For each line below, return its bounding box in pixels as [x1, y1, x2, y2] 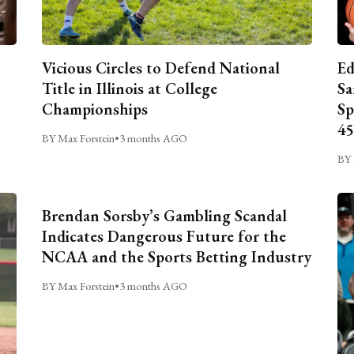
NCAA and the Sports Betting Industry [42, 246, 312, 267]
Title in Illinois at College [42, 77, 218, 99]
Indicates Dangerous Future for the [42, 225, 287, 247]
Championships [42, 98, 149, 119]
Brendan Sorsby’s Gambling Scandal [42, 205, 288, 226]
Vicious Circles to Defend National [42, 57, 281, 78]
